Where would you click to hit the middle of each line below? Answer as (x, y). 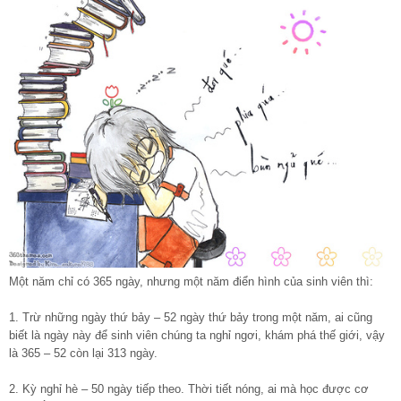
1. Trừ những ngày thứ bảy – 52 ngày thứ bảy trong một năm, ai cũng (191, 318)
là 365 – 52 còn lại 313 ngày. (83, 354)
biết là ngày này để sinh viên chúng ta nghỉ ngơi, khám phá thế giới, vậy (197, 336)
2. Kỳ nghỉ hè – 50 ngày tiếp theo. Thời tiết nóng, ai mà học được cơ (189, 389)
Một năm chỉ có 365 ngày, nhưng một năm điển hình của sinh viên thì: (191, 282)
